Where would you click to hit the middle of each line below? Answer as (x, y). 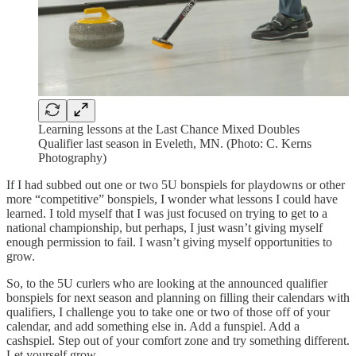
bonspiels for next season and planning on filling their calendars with (178, 298)
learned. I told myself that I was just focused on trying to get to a (167, 214)
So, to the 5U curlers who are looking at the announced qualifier (167, 284)
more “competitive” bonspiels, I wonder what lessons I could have (172, 199)
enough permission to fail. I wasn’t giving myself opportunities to (169, 242)
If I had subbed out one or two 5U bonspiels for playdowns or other (176, 185)
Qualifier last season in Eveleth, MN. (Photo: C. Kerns (175, 144)
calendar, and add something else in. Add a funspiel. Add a (153, 327)
